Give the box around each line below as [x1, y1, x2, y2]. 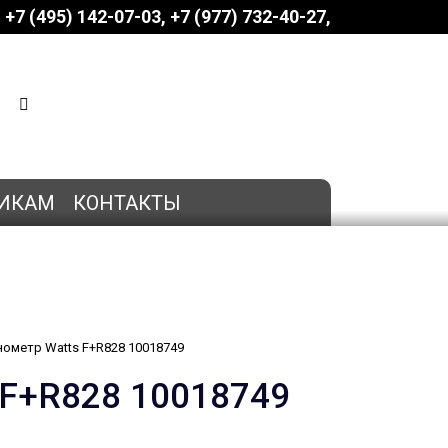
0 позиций [151, 96, 211, 112]
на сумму [117, 112, 174, 128]
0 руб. [174, 112, 211, 128]
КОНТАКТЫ [73, 190, 181, 215]
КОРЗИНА [140, 79, 211, 98]
